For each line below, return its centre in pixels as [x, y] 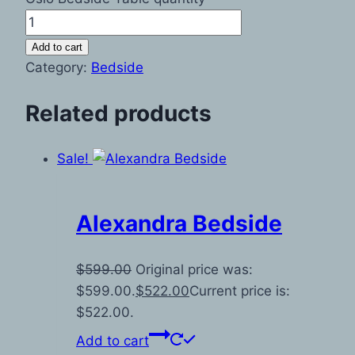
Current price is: [240, 290]
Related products [118, 113]
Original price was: [194, 269]
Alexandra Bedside [179, 224]
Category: [58, 67]
